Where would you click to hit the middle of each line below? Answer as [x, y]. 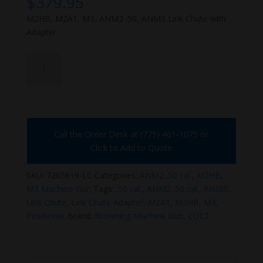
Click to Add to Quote [131, 148]
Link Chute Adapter [107, 202]
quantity [41, 86]
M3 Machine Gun [58, 189]
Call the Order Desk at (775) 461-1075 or [131, 134]
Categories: [117, 175]
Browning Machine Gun [139, 216]
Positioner [45, 216]
